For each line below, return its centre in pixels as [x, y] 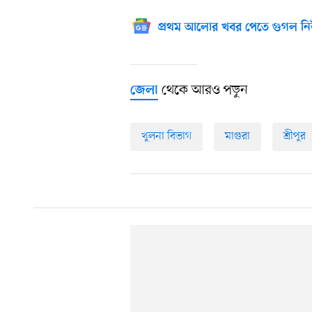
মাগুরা [237, 137]
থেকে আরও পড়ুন [203, 91]
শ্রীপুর [295, 137]
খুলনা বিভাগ [166, 137]
